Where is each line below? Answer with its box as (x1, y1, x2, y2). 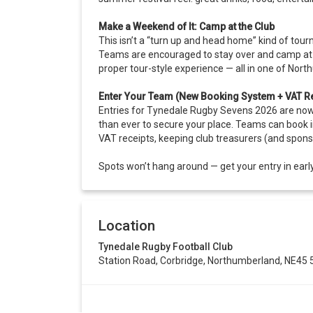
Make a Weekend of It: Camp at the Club (99, 21, 275, 33)
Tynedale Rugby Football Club (99, 241, 233, 253)
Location (99, 217, 155, 235)
